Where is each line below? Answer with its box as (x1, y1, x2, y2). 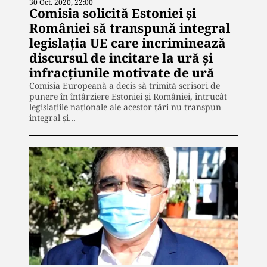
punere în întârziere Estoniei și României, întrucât (29, 90, 227, 102)
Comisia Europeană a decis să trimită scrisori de (29, 79, 220, 91)
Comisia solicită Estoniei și (29, 4, 196, 21)
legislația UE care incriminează (29, 34, 226, 51)
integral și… (29, 111, 76, 123)
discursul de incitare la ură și (29, 49, 213, 66)
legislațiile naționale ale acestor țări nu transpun (29, 101, 221, 113)
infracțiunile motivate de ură (29, 64, 215, 81)
